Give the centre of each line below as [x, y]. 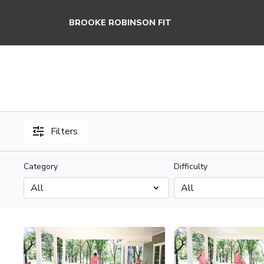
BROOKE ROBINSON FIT [120, 23]
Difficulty [190, 166]
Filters [65, 131]
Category [41, 166]
